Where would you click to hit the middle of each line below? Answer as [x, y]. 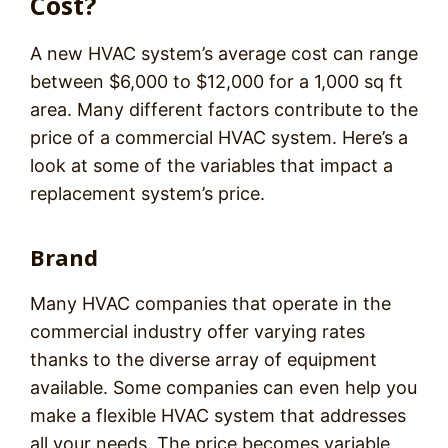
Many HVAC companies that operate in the [210, 303]
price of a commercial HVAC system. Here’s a [219, 137]
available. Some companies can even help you [223, 387]
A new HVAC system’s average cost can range [224, 53]
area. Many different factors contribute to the [224, 109]
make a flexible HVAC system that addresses [218, 415]
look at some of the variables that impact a [211, 165]
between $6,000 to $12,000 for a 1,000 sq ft [216, 81]
